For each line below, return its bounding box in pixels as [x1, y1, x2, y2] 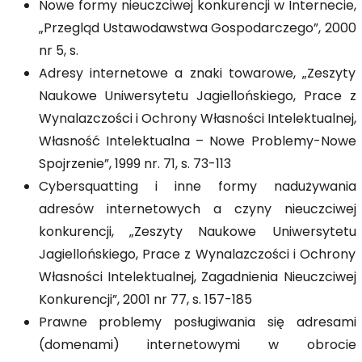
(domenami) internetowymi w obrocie [38, 335, 356, 356]
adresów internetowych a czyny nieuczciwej [38, 200, 356, 221]
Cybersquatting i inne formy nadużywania [38, 177, 356, 198]
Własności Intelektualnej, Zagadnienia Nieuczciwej [38, 267, 356, 288]
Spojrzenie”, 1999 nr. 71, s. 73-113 [38, 154, 231, 175]
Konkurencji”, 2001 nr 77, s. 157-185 [38, 290, 252, 311]
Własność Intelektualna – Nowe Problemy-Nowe [38, 132, 356, 153]
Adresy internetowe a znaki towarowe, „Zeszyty [38, 64, 356, 85]
